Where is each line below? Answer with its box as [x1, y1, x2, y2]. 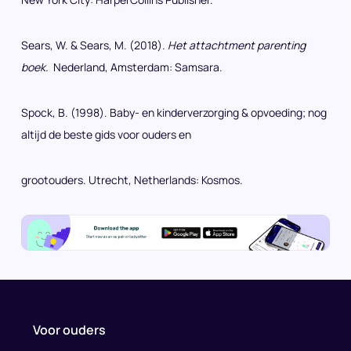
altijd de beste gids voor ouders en [21, 126, 191, 142]
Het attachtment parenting [168, 37, 306, 52]
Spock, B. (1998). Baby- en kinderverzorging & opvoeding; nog [21, 104, 327, 120]
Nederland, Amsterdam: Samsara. [51, 59, 223, 74]
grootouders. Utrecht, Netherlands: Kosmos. [21, 172, 243, 187]
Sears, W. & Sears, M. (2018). [21, 37, 168, 52]
